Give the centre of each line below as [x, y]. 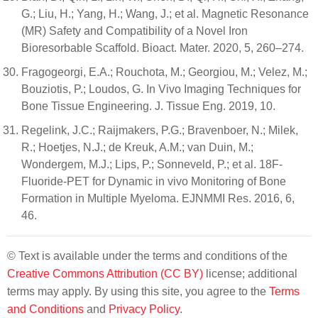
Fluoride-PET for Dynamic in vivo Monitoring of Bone [154, 181]
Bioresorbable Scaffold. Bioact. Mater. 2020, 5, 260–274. [163, 48]
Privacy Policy [144, 309]
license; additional [250, 274]
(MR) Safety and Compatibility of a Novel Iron [135, 31]
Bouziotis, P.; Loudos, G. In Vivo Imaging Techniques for [161, 89]
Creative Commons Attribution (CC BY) [105, 274]
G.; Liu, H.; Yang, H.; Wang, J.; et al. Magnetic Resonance [165, 14]
